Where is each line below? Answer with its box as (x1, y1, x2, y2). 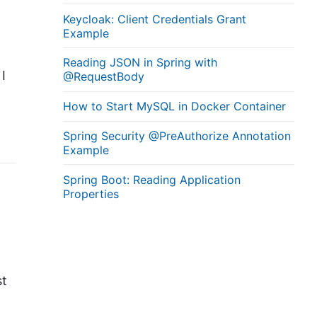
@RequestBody (63, 69, 145, 84)
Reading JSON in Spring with (63, 55, 218, 70)
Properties (63, 186, 120, 201)
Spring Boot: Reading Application (63, 172, 241, 187)
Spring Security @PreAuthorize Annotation (63, 128, 292, 143)
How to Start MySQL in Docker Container (63, 99, 287, 114)
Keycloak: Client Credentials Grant (63, 11, 247, 26)
